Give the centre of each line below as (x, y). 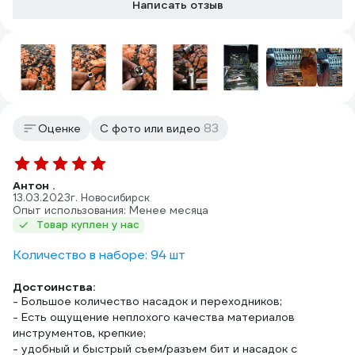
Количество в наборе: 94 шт (99, 255)
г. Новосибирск (110, 198)
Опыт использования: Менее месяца (111, 210)
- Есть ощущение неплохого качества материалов (154, 317)
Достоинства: (54, 287)
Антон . (34, 185)
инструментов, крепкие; (79, 333)
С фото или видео (152, 128)
